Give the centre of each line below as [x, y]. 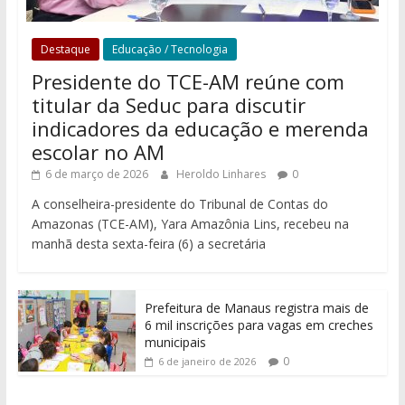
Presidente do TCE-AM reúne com [188, 81]
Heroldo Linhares [222, 174]
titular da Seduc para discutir [168, 104]
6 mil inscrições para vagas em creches [259, 325]
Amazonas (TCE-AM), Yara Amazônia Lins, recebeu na [190, 223]
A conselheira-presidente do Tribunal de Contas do [179, 203]
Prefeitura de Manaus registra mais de [256, 307]
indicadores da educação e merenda [200, 128]
